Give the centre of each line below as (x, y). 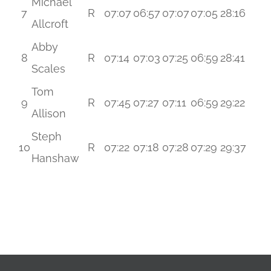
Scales (48, 69)
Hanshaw (55, 158)
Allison (48, 113)
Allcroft (50, 24)
